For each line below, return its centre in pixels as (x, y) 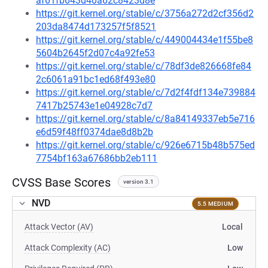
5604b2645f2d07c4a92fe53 (95, 53)
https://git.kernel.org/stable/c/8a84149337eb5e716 (145, 119)
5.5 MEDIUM (215, 203)
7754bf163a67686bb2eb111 (97, 158)
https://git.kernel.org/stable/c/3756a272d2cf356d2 (145, 13)
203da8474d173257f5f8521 (96, 27)
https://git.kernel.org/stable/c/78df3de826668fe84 (144, 66)
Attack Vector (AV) (59, 227)
